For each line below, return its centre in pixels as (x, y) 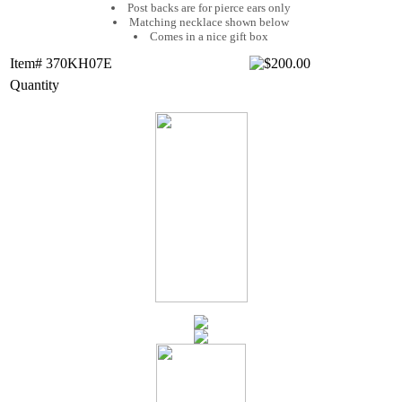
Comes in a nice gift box (209, 36)
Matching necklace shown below (209, 22)
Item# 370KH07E (61, 63)
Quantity (35, 84)
